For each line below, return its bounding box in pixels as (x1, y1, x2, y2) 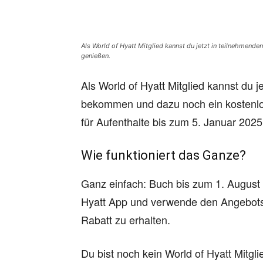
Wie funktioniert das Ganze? (81, 148, 246, 163)
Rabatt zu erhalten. (81, 212, 170, 227)
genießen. (81, 52, 110, 60)
